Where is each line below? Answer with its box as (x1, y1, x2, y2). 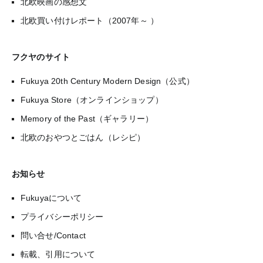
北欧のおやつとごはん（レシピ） (21, 132, 146, 142)
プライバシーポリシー (21, 211, 104, 221)
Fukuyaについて (21, 193, 82, 203)
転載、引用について (21, 249, 96, 259)
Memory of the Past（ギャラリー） (21, 113, 153, 123)
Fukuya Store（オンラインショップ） (21, 95, 163, 104)
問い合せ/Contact (21, 230, 86, 240)
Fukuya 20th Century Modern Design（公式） (21, 76, 194, 86)
